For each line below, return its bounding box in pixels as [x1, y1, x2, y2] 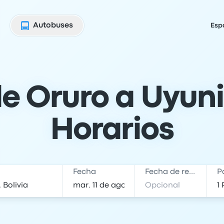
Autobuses [33, 22, 73, 29]
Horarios [50, 117, 173, 144]
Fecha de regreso [189, 168, 195, 175]
